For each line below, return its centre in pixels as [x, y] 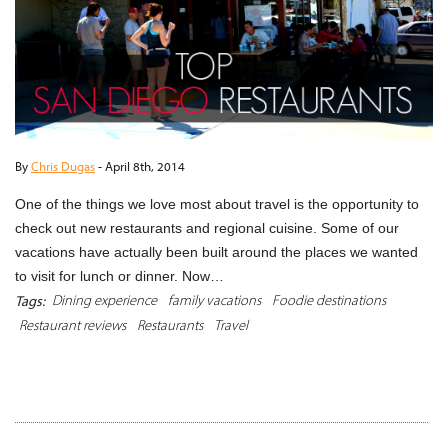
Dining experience [104, 300]
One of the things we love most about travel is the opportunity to [217, 204]
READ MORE [359, 373]
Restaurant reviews [72, 325]
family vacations [214, 300]
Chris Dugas [63, 166]
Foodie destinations [329, 300]
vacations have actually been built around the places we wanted [216, 252]
